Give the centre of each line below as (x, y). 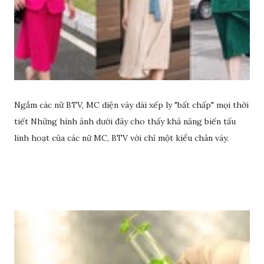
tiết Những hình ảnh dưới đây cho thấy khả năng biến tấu (125, 122)
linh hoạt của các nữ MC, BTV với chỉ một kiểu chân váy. (121, 138)
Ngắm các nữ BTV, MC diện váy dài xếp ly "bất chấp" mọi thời (131, 105)
